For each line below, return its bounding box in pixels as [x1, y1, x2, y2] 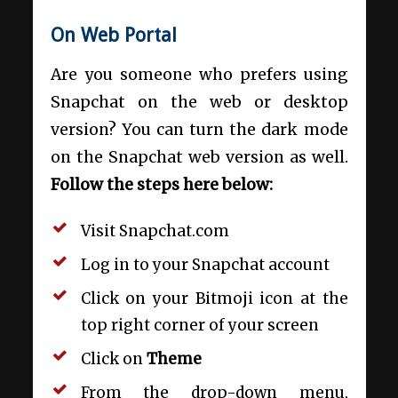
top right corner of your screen [80, 315, 319, 336]
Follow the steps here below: [50, 174, 273, 195]
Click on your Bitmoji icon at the [80, 289, 348, 309]
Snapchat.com [118, 221, 229, 242]
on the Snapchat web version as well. [50, 147, 348, 167]
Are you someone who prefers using [50, 64, 348, 84]
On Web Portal [50, 24, 177, 47]
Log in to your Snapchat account [80, 255, 333, 275]
